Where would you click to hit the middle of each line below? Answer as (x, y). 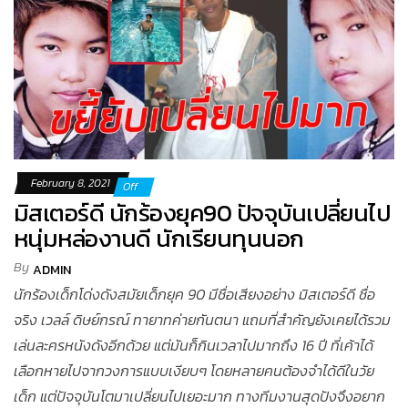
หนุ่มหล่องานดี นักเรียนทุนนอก (159, 238)
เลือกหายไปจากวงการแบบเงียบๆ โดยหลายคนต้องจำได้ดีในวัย (194, 370)
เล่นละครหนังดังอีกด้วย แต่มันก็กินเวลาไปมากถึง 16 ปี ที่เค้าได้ (194, 345)
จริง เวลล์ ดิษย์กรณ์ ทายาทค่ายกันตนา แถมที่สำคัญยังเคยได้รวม (202, 319)
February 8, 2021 (72, 183)
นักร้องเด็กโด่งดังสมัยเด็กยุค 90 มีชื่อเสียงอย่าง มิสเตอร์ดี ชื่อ (194, 294)
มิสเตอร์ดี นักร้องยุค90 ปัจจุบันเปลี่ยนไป (202, 212)
